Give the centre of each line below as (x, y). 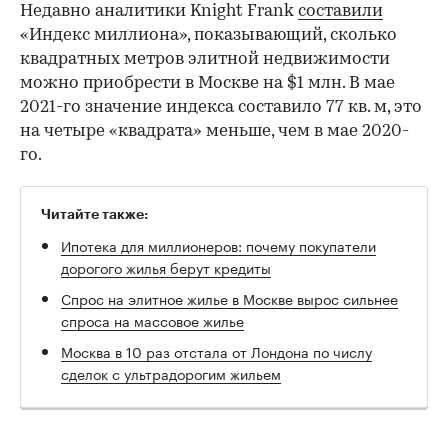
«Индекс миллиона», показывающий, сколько (208, 36)
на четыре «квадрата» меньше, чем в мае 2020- (214, 132)
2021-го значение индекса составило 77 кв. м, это (221, 108)
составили (340, 12)
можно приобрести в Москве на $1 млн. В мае (207, 84)
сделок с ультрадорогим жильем (171, 373)
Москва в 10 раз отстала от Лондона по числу (216, 351)
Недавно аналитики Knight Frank (159, 12)
